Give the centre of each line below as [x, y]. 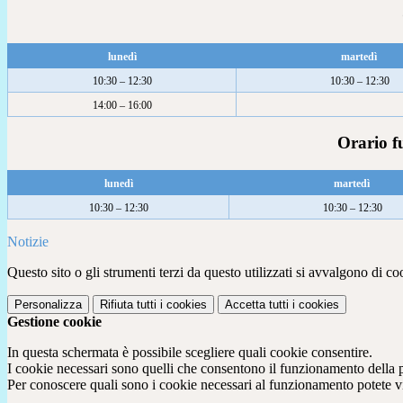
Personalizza [48, 305]
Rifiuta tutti [128, 305]
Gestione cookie [54, 322]
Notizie [28, 242]
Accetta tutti [257, 305]
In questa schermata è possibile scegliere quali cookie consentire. [190, 353]
